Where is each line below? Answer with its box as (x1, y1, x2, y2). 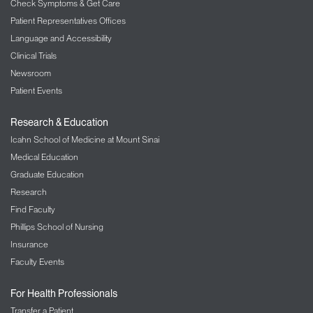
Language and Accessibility (10, 32, 112, 43)
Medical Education (10, 151, 78, 162)
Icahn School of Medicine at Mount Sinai (10, 133, 159, 145)
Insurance (10, 238, 48, 249)
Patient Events (10, 85, 62, 96)
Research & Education (10, 115, 108, 129)
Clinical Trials (10, 50, 57, 61)
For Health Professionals (10, 286, 117, 300)
